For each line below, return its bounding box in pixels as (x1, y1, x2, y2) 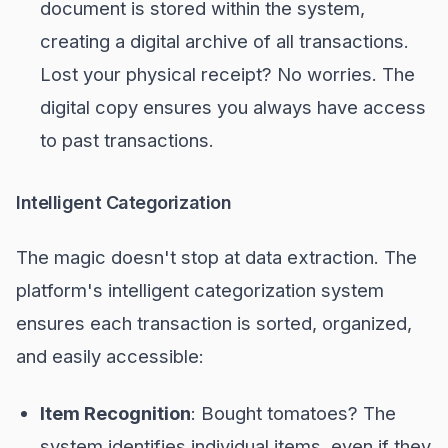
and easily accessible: (16, 345, 204, 367)
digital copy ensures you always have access (40, 96, 426, 118)
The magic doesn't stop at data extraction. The (16, 246, 417, 268)
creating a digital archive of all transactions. (40, 30, 409, 52)
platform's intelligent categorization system (16, 279, 384, 301)
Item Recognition (40, 402, 191, 424)
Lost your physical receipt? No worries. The (40, 63, 415, 85)
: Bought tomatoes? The (191, 402, 396, 424)
